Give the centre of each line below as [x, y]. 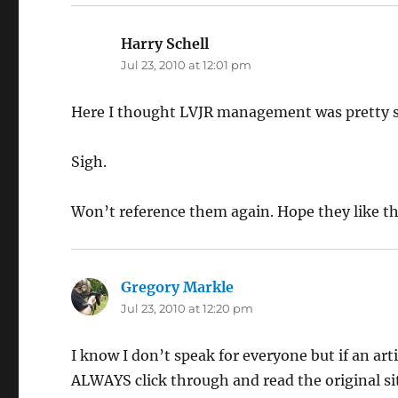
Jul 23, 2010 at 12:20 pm [187, 309]
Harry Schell [165, 44]
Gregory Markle [178, 287]
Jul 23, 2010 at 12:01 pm [187, 65]
